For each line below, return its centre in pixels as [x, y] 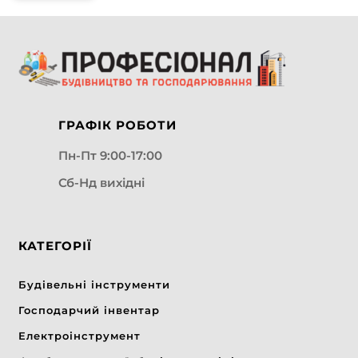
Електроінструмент [80, 335]
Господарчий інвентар [89, 310]
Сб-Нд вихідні [101, 182]
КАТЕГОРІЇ [55, 245]
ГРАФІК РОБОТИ [117, 125]
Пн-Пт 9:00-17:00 [110, 155]
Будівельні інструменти [94, 284]
